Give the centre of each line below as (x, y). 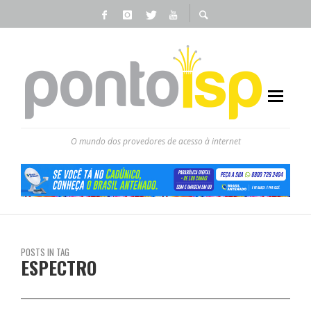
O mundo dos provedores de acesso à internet (155, 141)
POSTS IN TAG (45, 252)
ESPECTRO (59, 267)
